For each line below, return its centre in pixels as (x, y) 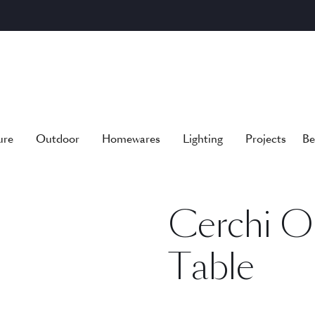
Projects (265, 139)
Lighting (202, 139)
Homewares (131, 139)
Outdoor (57, 139)
